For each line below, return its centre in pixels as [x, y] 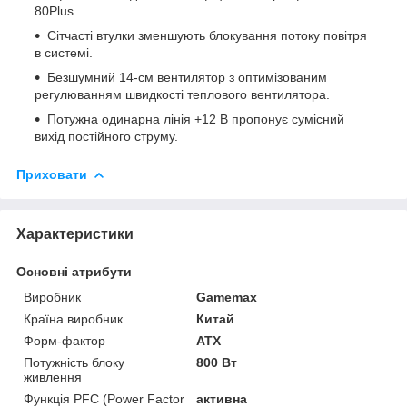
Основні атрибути [74, 271]
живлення [53, 377]
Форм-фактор [65, 340]
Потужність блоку [74, 362]
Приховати [52, 174]
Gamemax [227, 297]
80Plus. [56, 10]
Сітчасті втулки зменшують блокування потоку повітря [207, 35]
